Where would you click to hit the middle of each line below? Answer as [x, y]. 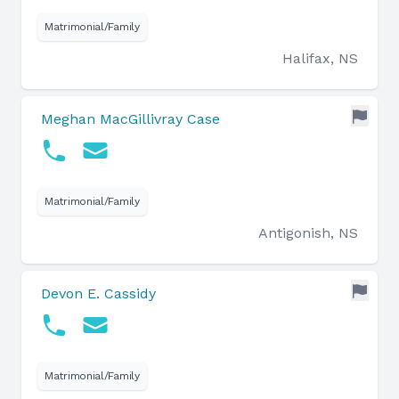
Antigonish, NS [308, 233]
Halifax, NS [320, 58]
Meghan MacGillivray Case [130, 119]
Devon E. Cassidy [98, 293]
